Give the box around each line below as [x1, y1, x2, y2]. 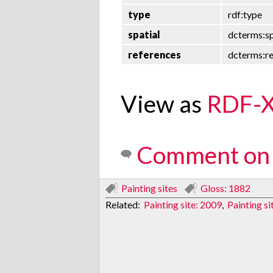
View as [121, 89, 207, 118]
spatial [128, 29, 161, 41]
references [128, 49, 182, 61]
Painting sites [121, 182, 177, 194]
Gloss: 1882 [200, 182, 250, 194]
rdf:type [228, 9, 263, 21]
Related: [105, 199, 144, 211]
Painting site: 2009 [144, 199, 222, 211]
